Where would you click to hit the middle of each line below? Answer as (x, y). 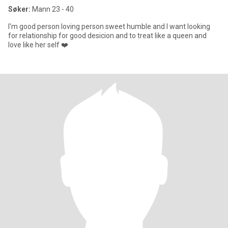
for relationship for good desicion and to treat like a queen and (107, 36)
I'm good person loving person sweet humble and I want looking (109, 26)
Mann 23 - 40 (52, 9)
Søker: (19, 9)
